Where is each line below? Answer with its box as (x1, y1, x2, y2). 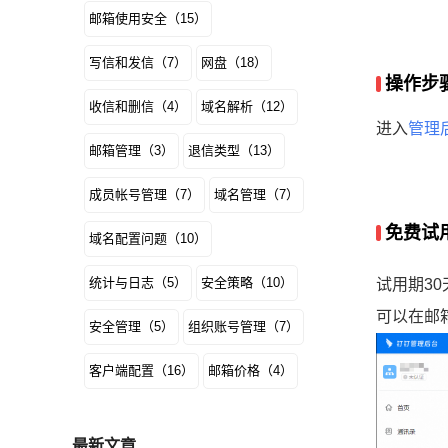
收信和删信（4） (89, 99, 187, 114)
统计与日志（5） (89, 275, 187, 290)
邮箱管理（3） (89, 143, 174, 158)
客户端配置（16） (89, 363, 194, 378)
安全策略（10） (201, 275, 293, 290)
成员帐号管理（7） (89, 187, 200, 202)
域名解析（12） (201, 99, 293, 114)
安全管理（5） (89, 319, 174, 334)
